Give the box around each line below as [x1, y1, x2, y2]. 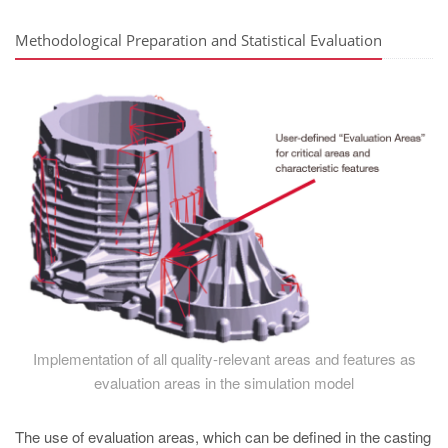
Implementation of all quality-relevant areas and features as [32, 347, 416, 369]
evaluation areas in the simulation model [94, 371, 354, 393]
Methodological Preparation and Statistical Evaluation [15, 30, 382, 51]
